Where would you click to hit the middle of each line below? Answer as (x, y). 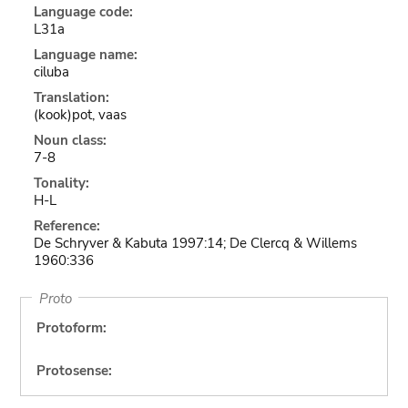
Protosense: (74, 371)
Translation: (71, 97)
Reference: (66, 226)
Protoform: (71, 328)
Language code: (83, 12)
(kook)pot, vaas (80, 115)
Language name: (85, 55)
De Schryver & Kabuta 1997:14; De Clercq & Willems (195, 243)
